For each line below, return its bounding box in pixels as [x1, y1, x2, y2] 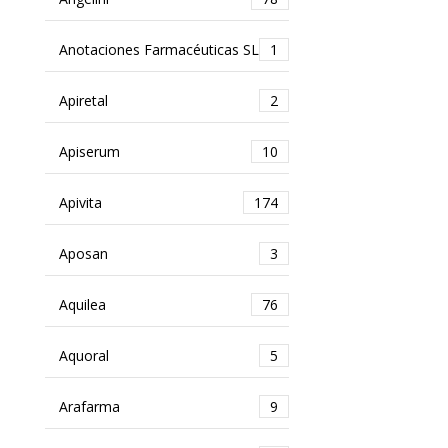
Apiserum [58, 141, 120, 161]
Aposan [58, 243, 108, 263]
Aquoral [58, 345, 109, 365]
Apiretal [58, 90, 108, 110]
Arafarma [58, 396, 120, 416]
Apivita [58, 192, 102, 212]
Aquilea [58, 294, 106, 314]
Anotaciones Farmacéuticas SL [58, 39, 259, 59]
